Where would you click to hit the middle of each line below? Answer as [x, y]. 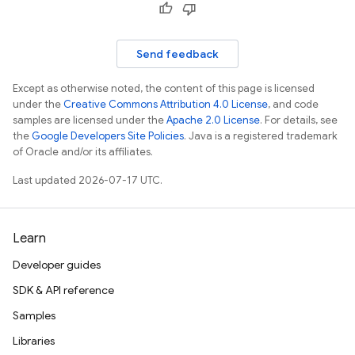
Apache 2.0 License [213, 120]
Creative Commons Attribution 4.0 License [166, 104]
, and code [293, 104]
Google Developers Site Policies [108, 136]
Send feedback [177, 54]
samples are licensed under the [90, 120]
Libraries [34, 341]
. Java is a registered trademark [261, 136]
